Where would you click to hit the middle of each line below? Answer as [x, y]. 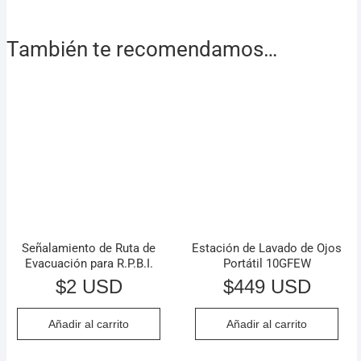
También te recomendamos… [142, 50]
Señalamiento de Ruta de [89, 248]
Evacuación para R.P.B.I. [89, 263]
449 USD [272, 287]
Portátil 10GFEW [267, 263]
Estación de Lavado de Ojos [267, 248]
